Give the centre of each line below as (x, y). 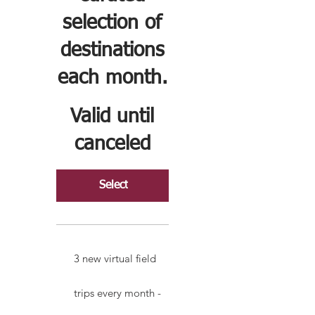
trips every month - (117, 292)
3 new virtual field (115, 258)
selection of (112, 23)
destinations (112, 50)
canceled (112, 144)
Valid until (112, 116)
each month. (112, 78)
